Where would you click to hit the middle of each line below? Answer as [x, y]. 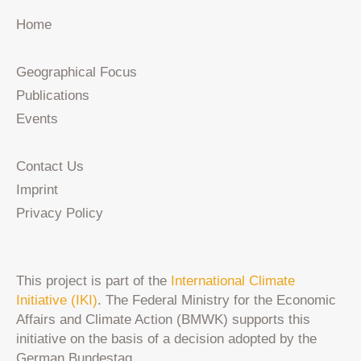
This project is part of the [94, 280]
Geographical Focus [77, 72]
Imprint [37, 189]
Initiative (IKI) [57, 300]
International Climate [233, 280]
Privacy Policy [60, 213]
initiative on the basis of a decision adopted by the [167, 338]
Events [37, 118]
